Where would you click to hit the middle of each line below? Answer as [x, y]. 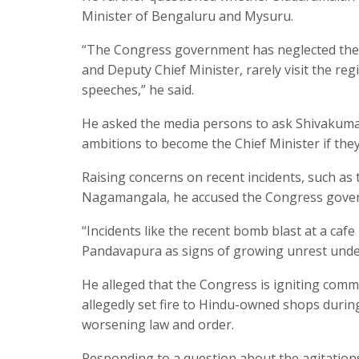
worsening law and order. [158, 324]
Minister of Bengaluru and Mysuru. [188, 16]
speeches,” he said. [138, 89]
